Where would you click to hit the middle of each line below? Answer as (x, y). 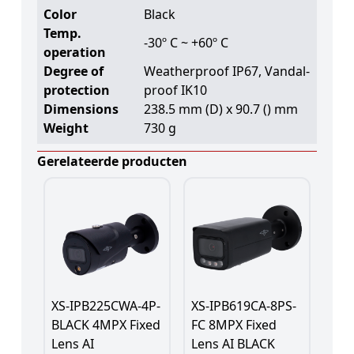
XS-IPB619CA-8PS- (244, 305)
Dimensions (81, 109)
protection (76, 90)
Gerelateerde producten (112, 161)
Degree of (73, 71)
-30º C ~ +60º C (186, 42)
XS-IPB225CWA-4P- (105, 305)
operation (74, 52)
